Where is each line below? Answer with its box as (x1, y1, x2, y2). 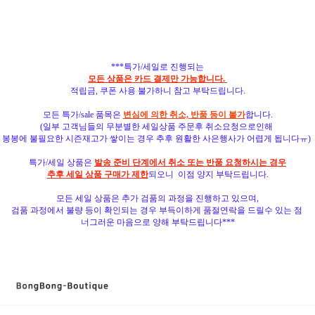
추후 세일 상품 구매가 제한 (46, 169, 148, 179)
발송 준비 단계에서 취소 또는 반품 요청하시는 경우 (94, 157, 286, 167)
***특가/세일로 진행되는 (111, 61, 204, 72)
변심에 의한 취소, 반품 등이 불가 (122, 109, 245, 120)
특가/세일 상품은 (29, 157, 94, 167)
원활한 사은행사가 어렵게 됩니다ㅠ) (175, 133, 311, 143)
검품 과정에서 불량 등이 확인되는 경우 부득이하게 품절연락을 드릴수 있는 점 (11, 205, 304, 215)
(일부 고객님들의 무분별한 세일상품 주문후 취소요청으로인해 (40, 121, 275, 131)
